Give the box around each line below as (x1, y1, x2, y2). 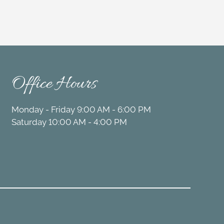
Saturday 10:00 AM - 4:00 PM (11, 117, 127, 127)
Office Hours (11, 72, 96, 96)
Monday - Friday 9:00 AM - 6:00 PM (11, 104, 151, 115)
